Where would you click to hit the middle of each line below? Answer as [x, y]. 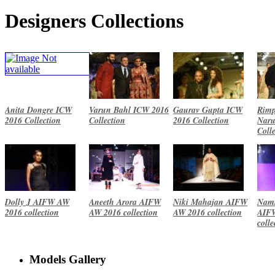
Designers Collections [94, 21]
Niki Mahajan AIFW [210, 202]
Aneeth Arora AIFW [125, 202]
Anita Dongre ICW [38, 110]
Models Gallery [68, 259]
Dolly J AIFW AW [37, 202]
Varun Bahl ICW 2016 [129, 110]
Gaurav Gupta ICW [208, 110]
